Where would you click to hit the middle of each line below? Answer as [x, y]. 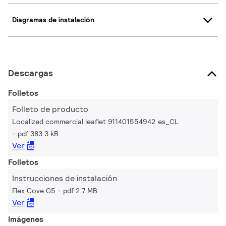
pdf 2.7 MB [80, 190]
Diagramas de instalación [53, 20]
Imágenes [26, 219]
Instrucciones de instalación [65, 178]
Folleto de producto [50, 109]
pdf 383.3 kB [38, 133]
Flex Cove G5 [34, 190]
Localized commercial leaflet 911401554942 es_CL [95, 121]
